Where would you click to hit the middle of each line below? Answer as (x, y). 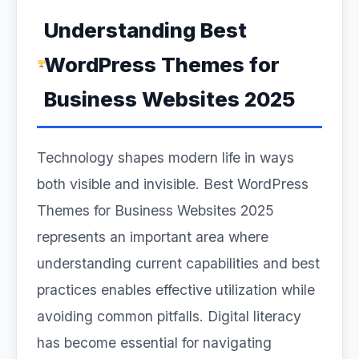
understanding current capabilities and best (178, 263)
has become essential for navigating (154, 343)
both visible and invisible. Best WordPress (173, 184)
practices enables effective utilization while (176, 290)
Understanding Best (145, 30)
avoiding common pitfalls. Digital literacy (169, 316)
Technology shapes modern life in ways (165, 157)
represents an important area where (153, 237)
